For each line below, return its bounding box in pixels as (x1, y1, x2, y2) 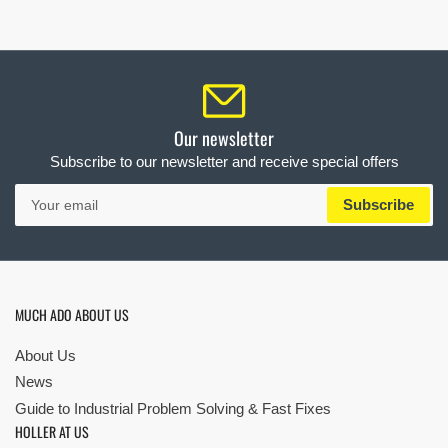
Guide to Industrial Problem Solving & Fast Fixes (15, 399, 331, 417)
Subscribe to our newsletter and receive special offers (49, 152, 399, 170)
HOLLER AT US (15, 421, 89, 443)
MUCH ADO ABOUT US (15, 303, 129, 325)
